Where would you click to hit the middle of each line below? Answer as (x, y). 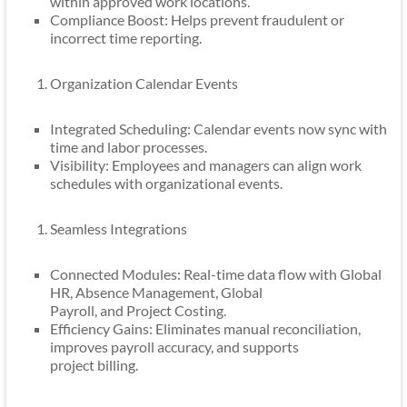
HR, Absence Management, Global (156, 293)
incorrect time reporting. (125, 38)
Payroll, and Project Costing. (138, 311)
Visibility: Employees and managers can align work (205, 165)
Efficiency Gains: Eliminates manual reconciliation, (205, 329)
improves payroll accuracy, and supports (174, 347)
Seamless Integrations (118, 229)
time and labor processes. (128, 147)
